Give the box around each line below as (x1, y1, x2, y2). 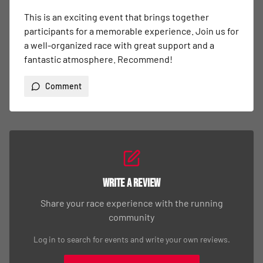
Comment (45, 81, 82, 91)
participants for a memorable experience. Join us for (24, 25, 239, 36)
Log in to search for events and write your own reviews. (33, 234, 230, 244)
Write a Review (102, 176, 161, 190)
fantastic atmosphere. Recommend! (24, 53, 173, 65)
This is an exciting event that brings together (24, 11, 209, 22)
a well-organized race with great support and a (24, 39, 214, 50)
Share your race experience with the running (40, 197, 223, 208)
